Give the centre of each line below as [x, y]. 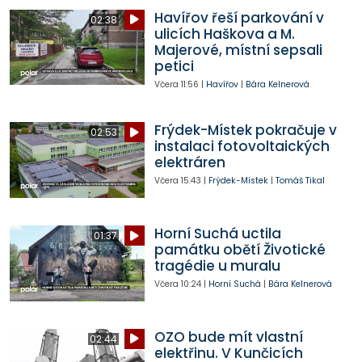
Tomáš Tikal [300, 181]
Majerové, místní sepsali [238, 50]
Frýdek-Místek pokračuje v [245, 130]
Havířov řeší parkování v [239, 17]
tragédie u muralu [217, 266]
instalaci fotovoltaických [242, 147]
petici [174, 66]
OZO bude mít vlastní [228, 337]
